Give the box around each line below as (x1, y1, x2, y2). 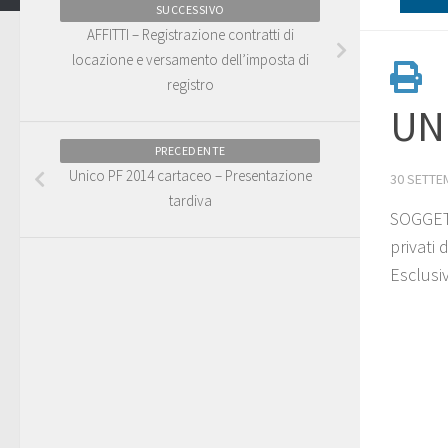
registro (166, 74, 214, 94)
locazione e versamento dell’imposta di (71, 49, 309, 69)
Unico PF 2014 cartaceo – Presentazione (68, 165, 312, 185)
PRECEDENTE (154, 142, 226, 158)
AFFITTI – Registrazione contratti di (86, 24, 294, 44)
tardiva (168, 190, 212, 210)
